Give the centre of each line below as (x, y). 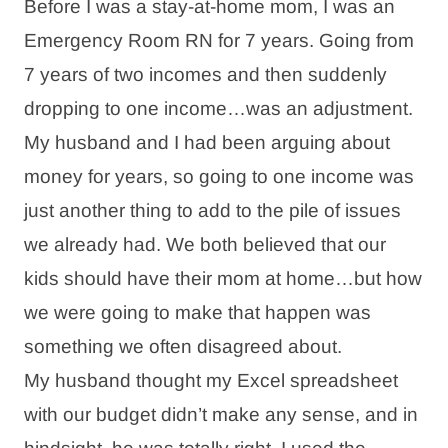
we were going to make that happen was (197, 312)
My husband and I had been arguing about (207, 142)
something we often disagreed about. (183, 346)
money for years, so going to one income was (219, 176)
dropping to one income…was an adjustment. (218, 108)
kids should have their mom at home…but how (223, 278)
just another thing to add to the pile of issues (212, 210)
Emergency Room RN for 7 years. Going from (219, 40)
